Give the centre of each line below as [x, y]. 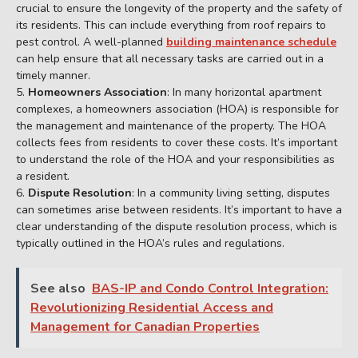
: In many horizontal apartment [244, 93]
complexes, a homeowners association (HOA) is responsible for [177, 109]
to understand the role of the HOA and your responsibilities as [175, 160]
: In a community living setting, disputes [231, 193]
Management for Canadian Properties [145, 327]
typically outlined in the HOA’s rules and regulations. [150, 244]
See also [58, 289]
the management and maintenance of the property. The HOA [171, 126]
